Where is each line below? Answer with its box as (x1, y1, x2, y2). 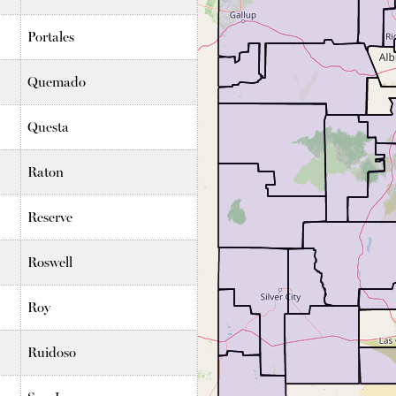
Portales (27, 27, 75, 45)
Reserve (27, 208, 73, 225)
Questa (27, 118, 70, 135)
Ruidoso (27, 343, 77, 361)
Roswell (27, 253, 73, 270)
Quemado (27, 72, 87, 90)
